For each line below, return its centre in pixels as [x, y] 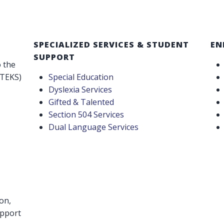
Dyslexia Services [80, 89]
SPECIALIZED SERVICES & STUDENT [111, 44]
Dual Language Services [94, 127]
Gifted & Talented [81, 102]
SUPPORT [54, 57]
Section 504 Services [86, 114]
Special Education [81, 77]
